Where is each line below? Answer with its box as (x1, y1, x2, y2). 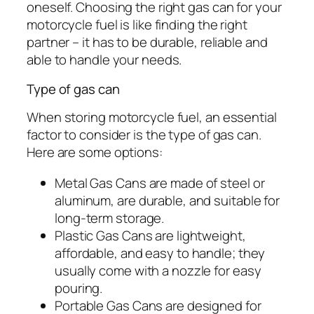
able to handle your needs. (27, 50, 182, 69)
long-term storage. (55, 208, 165, 227)
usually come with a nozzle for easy (55, 261, 261, 280)
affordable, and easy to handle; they (55, 243, 266, 262)
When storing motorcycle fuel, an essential (27, 108, 277, 127)
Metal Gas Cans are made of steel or (55, 173, 265, 192)
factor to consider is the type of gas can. (27, 125, 261, 144)
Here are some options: (27, 143, 163, 162)
